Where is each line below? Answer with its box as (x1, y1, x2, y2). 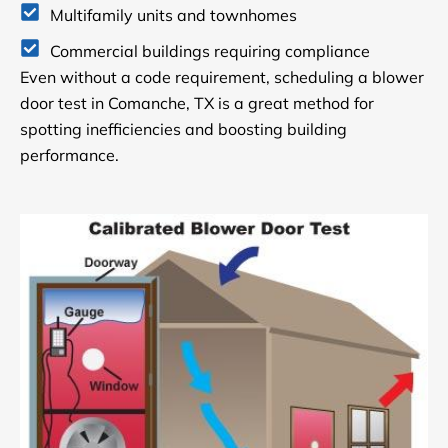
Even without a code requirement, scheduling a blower (20, 66, 424, 87)
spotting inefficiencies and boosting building (20, 118, 347, 139)
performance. (20, 144, 119, 165)
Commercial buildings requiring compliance (50, 40, 370, 61)
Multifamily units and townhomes (50, 4, 297, 25)
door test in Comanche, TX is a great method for (20, 92, 374, 113)
